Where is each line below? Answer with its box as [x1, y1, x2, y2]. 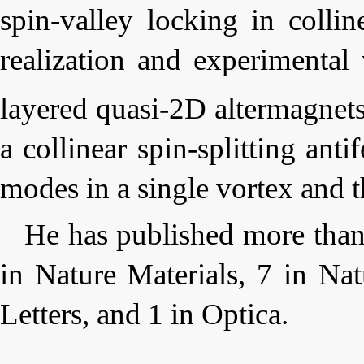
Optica [201, 297, 281, 331]
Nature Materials [34, 257, 239, 291]
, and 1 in [82, 297, 201, 331]
